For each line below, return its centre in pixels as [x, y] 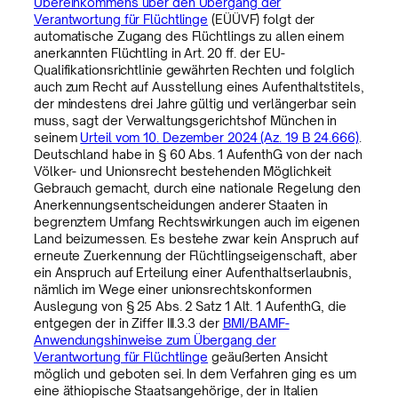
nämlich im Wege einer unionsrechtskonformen [173, 290]
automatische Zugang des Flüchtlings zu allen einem [189, 36]
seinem [57, 138]
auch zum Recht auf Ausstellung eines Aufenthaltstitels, [199, 87]
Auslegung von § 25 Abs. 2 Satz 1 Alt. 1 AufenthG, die [190, 306]
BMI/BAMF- [256, 323]
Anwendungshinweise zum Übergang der [155, 340]
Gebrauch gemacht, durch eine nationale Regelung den [197, 188]
